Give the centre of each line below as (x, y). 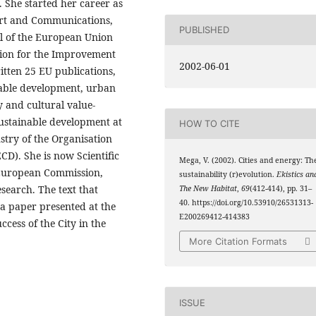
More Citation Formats (238, 242)
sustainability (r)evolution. (228, 174)
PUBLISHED (205, 30)
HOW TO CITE (210, 124)
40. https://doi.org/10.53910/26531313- (247, 202)
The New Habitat (208, 188)
